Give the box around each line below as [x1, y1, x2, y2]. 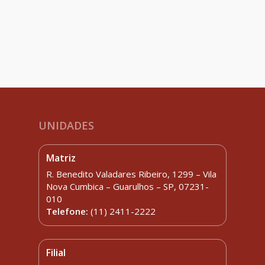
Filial [46, 245, 66, 259]
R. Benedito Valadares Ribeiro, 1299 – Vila [46, 167, 217, 180]
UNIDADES [38, 118, 94, 132]
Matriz [46, 151, 76, 164]
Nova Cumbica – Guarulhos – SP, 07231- [46, 180, 209, 192]
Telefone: [46, 205, 91, 217]
